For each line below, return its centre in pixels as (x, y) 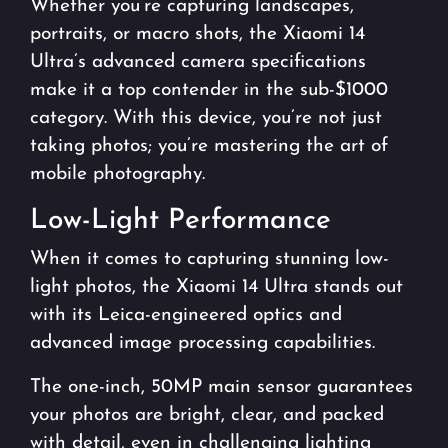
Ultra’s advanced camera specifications (198, 63)
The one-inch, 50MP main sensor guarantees (221, 388)
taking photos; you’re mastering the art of (209, 147)
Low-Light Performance (180, 221)
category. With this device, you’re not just (206, 119)
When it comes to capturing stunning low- (209, 260)
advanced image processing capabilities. (202, 344)
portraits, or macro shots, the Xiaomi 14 (197, 35)
